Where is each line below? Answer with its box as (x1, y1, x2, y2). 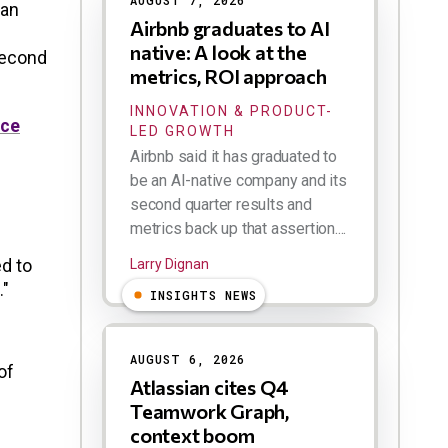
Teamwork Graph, (130, 399, 290, 424)
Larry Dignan (130, 256, 209, 273)
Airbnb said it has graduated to (130, 147, 337, 167)
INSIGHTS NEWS (150, 287, 257, 304)
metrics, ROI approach (130, 64, 327, 89)
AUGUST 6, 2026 (130, 351, 245, 368)
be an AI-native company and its (130, 171, 347, 191)
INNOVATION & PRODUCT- (130, 103, 333, 120)
